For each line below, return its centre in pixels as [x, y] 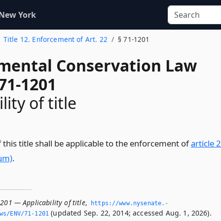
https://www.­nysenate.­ [130, 203]
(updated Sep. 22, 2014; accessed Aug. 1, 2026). [130, 213]
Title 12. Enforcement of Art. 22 [55, 39]
